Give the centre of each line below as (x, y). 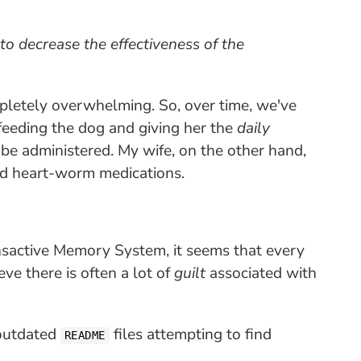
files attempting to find (190, 334)
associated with (261, 273)
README (85, 335)
